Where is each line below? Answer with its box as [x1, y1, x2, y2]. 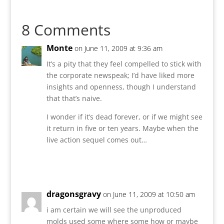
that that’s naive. [46, 93, 102, 103]
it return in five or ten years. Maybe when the [46, 123, 198, 133]
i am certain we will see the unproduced [46, 204, 181, 214]
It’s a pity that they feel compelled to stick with [46, 58, 201, 68]
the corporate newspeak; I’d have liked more [46, 70, 194, 80]
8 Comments [21, 19, 110, 40]
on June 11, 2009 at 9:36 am [74, 43, 162, 53]
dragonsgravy [46, 188, 101, 199]
